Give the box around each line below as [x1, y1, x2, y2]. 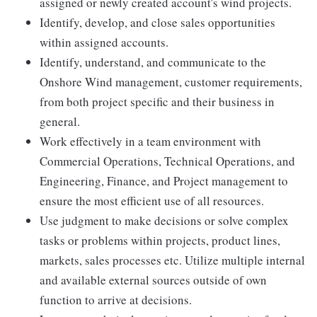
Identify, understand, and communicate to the [40, 54, 266, 70]
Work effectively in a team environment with [40, 133, 261, 149]
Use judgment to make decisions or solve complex [40, 212, 289, 229]
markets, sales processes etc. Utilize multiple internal [40, 252, 305, 268]
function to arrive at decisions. [40, 292, 192, 308]
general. [40, 113, 80, 129]
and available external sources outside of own [40, 272, 267, 288]
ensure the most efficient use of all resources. [40, 192, 264, 209]
